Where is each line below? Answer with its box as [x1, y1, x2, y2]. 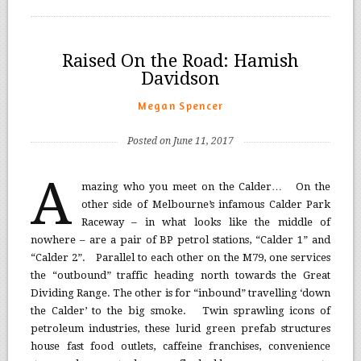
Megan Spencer [137, 98, 224, 112]
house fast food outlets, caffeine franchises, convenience [30, 339, 331, 352]
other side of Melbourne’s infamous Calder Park [81, 197, 331, 210]
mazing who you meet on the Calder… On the [81, 180, 331, 193]
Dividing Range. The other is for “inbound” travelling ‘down [30, 286, 331, 299]
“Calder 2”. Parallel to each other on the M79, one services [30, 251, 331, 263]
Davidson [141, 68, 220, 89]
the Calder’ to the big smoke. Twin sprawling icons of [30, 304, 331, 317]
